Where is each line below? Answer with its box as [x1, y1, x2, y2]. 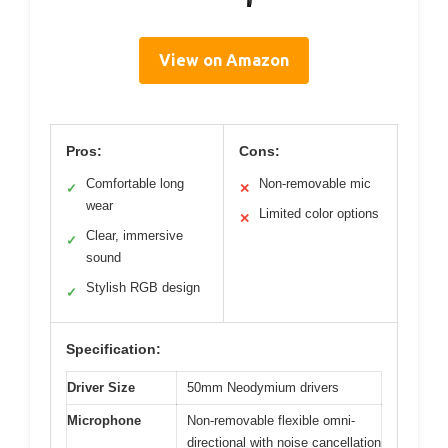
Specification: [66, 341, 161, 357]
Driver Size [67, 380, 135, 395]
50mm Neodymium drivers [187, 380, 339, 395]
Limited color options [259, 206, 379, 221]
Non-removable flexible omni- [187, 413, 355, 428]
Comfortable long [86, 176, 184, 191]
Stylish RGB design [86, 280, 200, 295]
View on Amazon [159, 51, 289, 69]
